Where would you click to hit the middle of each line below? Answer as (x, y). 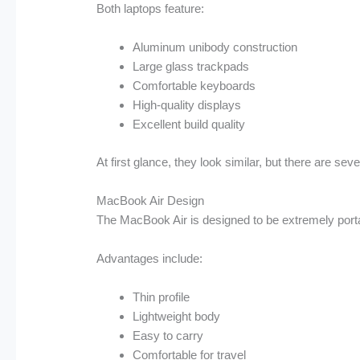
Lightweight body (177, 316)
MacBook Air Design (151, 200)
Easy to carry (168, 335)
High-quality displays (187, 105)
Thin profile (162, 297)
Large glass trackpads (191, 67)
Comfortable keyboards (194, 86)
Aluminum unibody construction (215, 47)
